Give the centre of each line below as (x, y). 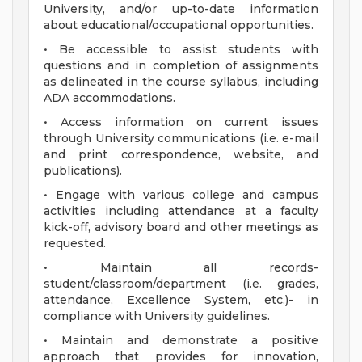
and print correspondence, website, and (181, 155)
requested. (75, 244)
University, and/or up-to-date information (181, 9)
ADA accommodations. (109, 98)
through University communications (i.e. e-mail (181, 139)
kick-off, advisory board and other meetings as (181, 227)
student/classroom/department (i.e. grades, (181, 284)
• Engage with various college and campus (181, 195)
